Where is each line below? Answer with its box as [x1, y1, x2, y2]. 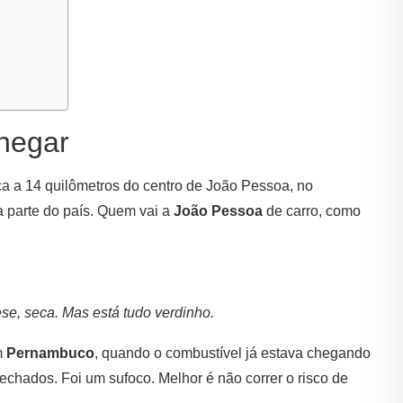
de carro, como [263, 203, 361, 219]
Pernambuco [6, 345, 94, 362]
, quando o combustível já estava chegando [94, 345, 371, 362]
